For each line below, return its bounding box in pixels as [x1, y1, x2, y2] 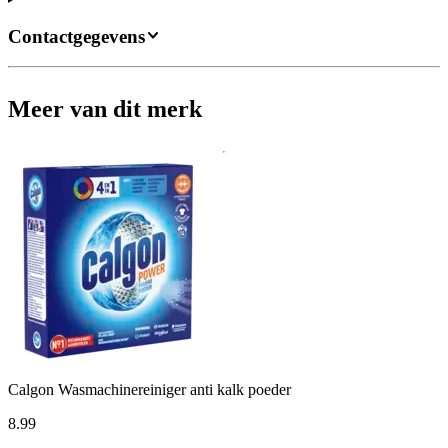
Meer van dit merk [8, 96, 202, 123]
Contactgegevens [8, 25, 145, 47]
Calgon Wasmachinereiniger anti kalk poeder [8, 381, 291, 399]
